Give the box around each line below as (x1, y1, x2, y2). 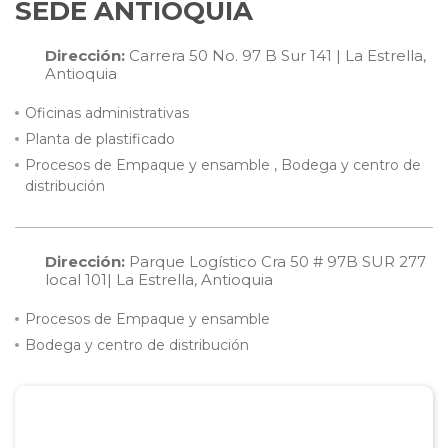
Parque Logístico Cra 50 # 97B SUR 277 (125, 252, 426, 272)
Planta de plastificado (25, 130, 175, 149)
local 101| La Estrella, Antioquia (45, 270, 273, 290)
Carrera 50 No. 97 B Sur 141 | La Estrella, (125, 46, 426, 66)
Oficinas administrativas (25, 104, 189, 123)
